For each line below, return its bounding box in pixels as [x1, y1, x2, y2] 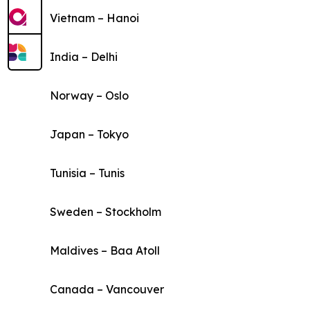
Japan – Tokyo [50, 127, 129, 142]
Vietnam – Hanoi [50, 11, 139, 26]
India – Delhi [50, 50, 118, 64]
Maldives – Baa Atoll [50, 244, 160, 258]
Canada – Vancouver [50, 282, 164, 297]
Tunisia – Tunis [50, 166, 125, 181]
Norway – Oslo [50, 89, 129, 103]
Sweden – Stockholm [50, 205, 161, 219]
